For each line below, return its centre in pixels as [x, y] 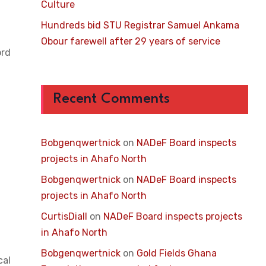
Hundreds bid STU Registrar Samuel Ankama [140, 25]
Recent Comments [111, 99]
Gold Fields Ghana [176, 253]
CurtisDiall [64, 216]
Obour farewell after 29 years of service [130, 41]
